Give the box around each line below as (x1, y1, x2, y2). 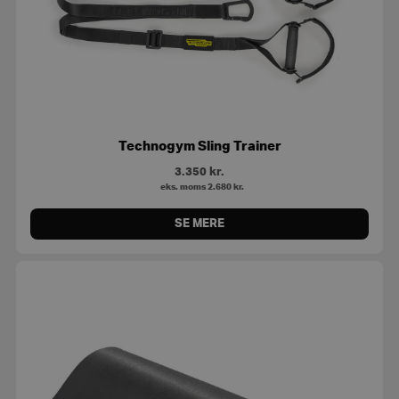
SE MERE (175, 218, 224, 230)
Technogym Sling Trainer (118, 140, 281, 154)
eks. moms (155, 183, 208, 192)
